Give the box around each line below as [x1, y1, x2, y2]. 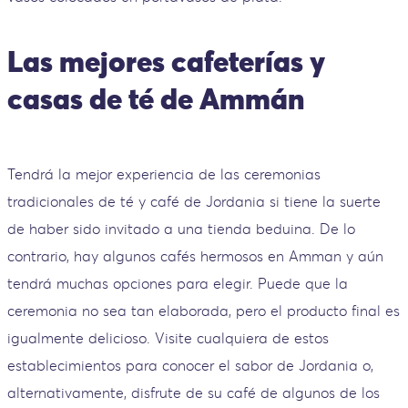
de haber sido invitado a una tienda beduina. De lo [7, 219, 355, 238]
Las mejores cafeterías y [7, 43, 325, 81]
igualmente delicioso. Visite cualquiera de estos [7, 328, 329, 347]
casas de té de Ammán [7, 80, 304, 118]
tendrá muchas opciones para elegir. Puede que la [7, 273, 348, 292]
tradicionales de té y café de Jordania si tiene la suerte [7, 191, 381, 210]
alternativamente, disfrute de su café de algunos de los [7, 382, 380, 402]
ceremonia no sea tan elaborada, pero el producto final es [7, 301, 400, 320]
